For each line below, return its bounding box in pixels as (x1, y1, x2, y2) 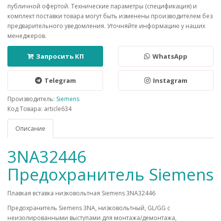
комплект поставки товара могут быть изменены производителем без (7, 12, 213, 20)
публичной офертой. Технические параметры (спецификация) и (7, 2, 197, 10)
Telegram (44, 76, 76, 85)
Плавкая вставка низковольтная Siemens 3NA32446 (7, 189, 155, 197)
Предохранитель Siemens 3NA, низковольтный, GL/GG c (7, 204, 170, 212)
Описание (15, 124, 45, 133)
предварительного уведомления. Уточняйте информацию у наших (7, 22, 205, 30)
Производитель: (7, 95, 56, 103)
